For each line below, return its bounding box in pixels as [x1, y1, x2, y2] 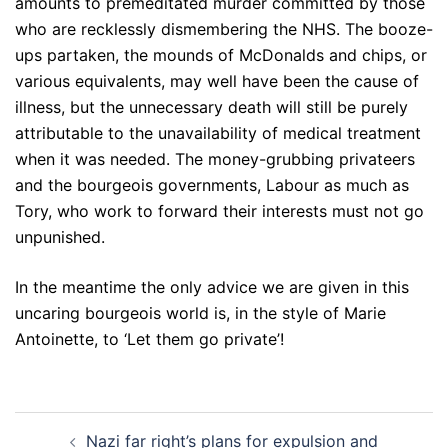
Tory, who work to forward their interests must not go [15, 201, 424, 222]
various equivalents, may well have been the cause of [15, 71, 419, 92]
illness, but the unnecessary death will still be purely [15, 97, 408, 118]
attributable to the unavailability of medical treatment [15, 123, 421, 144]
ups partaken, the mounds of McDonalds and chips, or [15, 45, 427, 66]
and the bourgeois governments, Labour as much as [15, 175, 409, 196]
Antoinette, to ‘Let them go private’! [15, 329, 284, 350]
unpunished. [15, 227, 105, 248]
